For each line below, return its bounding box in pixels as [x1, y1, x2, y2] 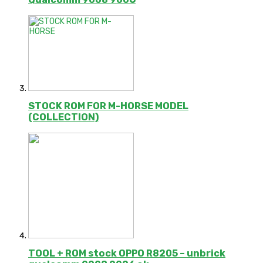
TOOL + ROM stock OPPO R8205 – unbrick [28, 247, 225, 259]
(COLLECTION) [28, 112, 99, 123]
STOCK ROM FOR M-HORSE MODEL [28, 100, 188, 112]
